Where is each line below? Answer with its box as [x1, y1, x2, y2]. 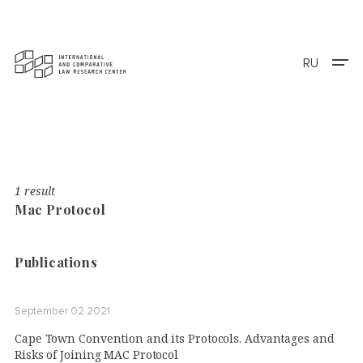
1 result [15, 183, 55, 199]
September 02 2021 [15, 305, 110, 318]
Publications [15, 254, 98, 271]
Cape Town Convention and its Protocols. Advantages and [15, 331, 335, 347]
